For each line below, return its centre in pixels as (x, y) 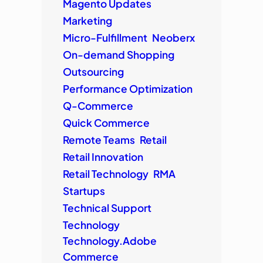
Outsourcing (93, 71)
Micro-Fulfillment (105, 37)
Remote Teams (99, 139)
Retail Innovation (103, 156)
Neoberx (173, 37)
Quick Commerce (106, 122)
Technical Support (107, 208)
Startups (84, 190)
